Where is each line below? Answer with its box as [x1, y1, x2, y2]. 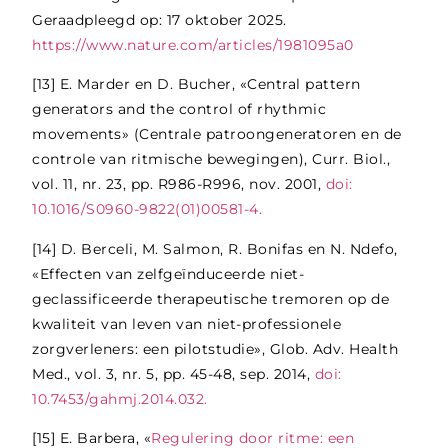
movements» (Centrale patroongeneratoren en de [32, 125, 402, 144]
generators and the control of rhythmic [32, 100, 327, 119]
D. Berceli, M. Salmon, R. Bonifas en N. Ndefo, [60, 239, 398, 258]
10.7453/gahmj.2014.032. [32, 389, 208, 408]
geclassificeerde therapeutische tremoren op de [32, 289, 390, 308]
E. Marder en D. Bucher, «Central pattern [59, 75, 361, 94]
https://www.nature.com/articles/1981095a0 [32, 35, 359, 54]
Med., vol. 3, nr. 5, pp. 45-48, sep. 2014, [32, 364, 315, 383]
